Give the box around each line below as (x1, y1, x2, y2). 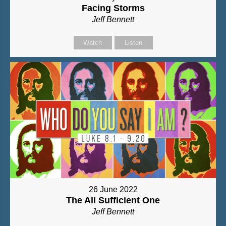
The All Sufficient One (66, 195, 160, 205)
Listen (125, 38, 142, 46)
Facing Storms (81, 3, 145, 13)
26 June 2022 (88, 185, 138, 194)
